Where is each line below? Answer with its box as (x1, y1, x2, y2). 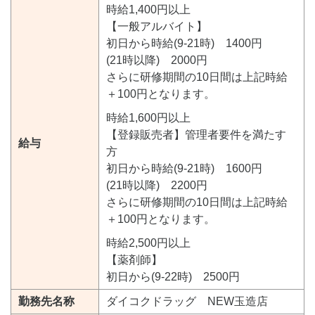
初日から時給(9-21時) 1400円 (106, 37, 262, 49)
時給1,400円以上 (106, 3, 191, 15)
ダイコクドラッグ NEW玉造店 (106, 295, 268, 307)
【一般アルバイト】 (106, 20, 207, 32)
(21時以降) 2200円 (106, 179, 207, 191)
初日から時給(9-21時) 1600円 (106, 162, 262, 174)
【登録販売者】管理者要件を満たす (106, 128, 286, 141)
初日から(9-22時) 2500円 (106, 270, 240, 283)
